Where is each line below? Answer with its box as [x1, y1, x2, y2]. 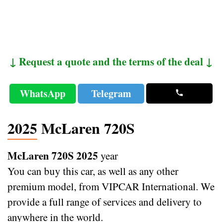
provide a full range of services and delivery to [7, 194, 202, 209]
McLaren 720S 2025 [7, 148, 98, 163]
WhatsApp [20, 86, 66, 101]
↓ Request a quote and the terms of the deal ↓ [9, 54, 213, 69]
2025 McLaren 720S [7, 116, 135, 139]
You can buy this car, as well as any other [7, 164, 178, 178]
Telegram [91, 86, 131, 101]
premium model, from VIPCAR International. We [7, 179, 215, 193]
